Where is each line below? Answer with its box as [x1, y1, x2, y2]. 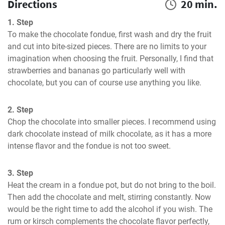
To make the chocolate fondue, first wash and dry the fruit [8, 30, 211, 39]
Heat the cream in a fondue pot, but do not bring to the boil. [8, 180, 216, 190]
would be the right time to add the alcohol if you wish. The [8, 204, 212, 214]
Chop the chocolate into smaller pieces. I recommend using [8, 117, 216, 127]
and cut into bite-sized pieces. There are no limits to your [8, 42, 206, 51]
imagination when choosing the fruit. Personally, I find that [8, 54, 213, 63]
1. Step [8, 18, 33, 27]
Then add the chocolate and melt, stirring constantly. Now [8, 192, 211, 202]
